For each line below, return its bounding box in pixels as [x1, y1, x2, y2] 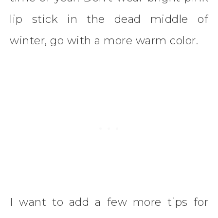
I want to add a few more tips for [10, 196, 208, 209]
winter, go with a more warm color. [10, 34, 198, 48]
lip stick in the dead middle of [10, 13, 208, 26]
